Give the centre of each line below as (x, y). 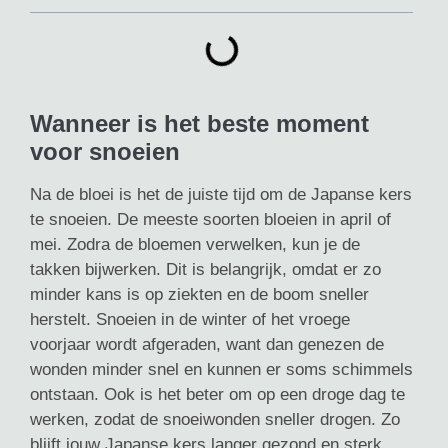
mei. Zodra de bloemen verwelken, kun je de (195, 244)
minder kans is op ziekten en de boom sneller (199, 294)
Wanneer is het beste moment (199, 123)
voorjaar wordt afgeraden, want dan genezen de (207, 344)
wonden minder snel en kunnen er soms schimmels (221, 369)
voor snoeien (105, 151)
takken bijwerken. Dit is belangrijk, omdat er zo (205, 269)
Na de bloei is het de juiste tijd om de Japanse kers (221, 194)
